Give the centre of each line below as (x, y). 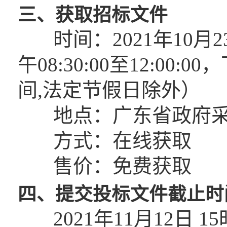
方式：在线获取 (105, 141)
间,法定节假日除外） (109, 90)
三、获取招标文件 (93, 15)
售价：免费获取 (105, 166)
